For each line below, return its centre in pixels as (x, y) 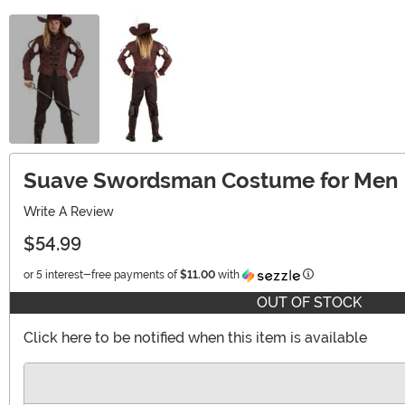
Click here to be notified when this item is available (195, 337)
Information (342, 273)
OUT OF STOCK (309, 302)
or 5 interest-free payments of (102, 274)
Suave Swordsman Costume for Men (211, 180)
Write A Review (69, 211)
